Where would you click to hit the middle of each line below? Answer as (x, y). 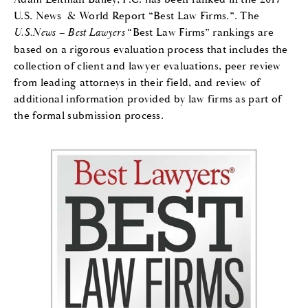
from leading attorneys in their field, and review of (137, 82)
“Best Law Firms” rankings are (199, 32)
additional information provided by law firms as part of (148, 99)
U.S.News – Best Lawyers (69, 32)
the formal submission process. (89, 115)
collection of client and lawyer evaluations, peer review (147, 66)
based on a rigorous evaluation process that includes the (151, 49)
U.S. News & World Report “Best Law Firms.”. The (137, 15)
